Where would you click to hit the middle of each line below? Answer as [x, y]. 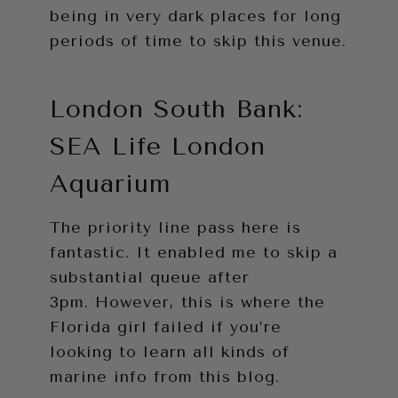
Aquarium [111, 183]
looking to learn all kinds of [170, 351]
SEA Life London [158, 146]
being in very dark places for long [195, 16]
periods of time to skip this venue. [198, 40]
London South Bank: [176, 108]
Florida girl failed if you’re [166, 326]
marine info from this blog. [165, 376]
